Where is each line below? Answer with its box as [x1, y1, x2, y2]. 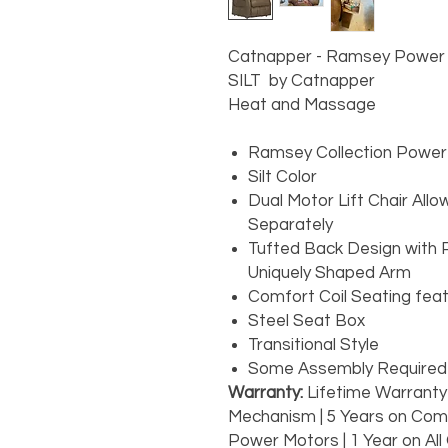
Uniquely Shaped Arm [247, 264, 411, 283]
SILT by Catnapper [227, 72, 375, 91]
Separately [247, 216, 333, 235]
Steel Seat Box [247, 312, 365, 331]
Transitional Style [247, 336, 379, 355]
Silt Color [247, 168, 317, 187]
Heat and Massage [227, 96, 376, 115]
